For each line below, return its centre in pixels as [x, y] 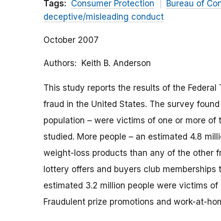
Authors [59, 63]
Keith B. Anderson [116, 63]
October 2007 [71, 40]
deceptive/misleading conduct [104, 17]
